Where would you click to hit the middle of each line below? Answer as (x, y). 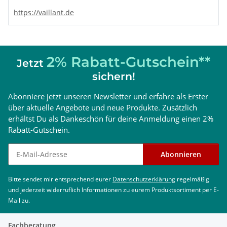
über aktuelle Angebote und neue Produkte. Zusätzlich (103, 108)
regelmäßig (192, 179)
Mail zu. (19, 201)
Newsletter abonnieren (52, 149)
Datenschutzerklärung (144, 179)
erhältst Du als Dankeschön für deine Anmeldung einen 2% (111, 119)
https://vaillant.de (44, 13)
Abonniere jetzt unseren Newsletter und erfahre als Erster (108, 97)
